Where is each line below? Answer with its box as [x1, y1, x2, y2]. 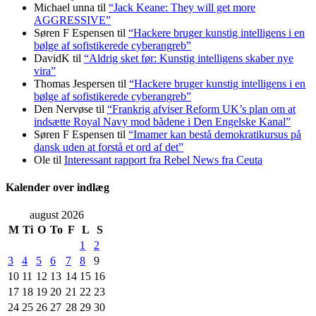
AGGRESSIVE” [34, 13, 111, 26]
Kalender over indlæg [6, 181, 109, 194]
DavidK [34, 51, 70, 64]
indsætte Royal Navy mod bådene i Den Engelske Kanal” [34, 115, 291, 128]
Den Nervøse [34, 102, 93, 115]
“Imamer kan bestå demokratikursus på [128, 128, 301, 140]
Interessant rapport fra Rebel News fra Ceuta [64, 153, 262, 166]
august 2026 [29, 209, 84, 221]
